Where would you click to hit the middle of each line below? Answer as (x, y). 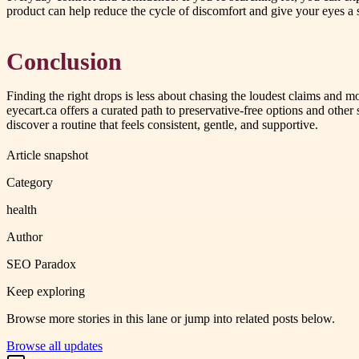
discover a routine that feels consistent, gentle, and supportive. (162, 124)
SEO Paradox (41, 264)
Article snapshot (47, 155)
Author (24, 236)
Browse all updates (54, 345)
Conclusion (64, 61)
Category (30, 182)
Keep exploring (46, 291)
